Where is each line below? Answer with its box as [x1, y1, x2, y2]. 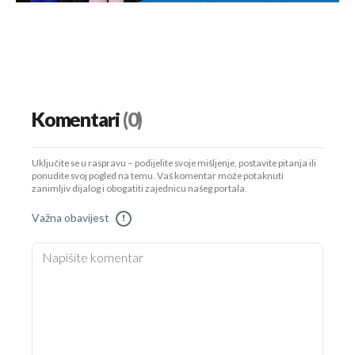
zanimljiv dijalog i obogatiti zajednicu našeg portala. [32, 183, 247, 196]
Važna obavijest [32, 212, 109, 226]
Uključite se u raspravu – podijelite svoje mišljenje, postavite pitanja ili [32, 158, 316, 170]
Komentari [32, 109, 120, 133]
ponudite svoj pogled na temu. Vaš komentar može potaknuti [32, 170, 284, 183]
